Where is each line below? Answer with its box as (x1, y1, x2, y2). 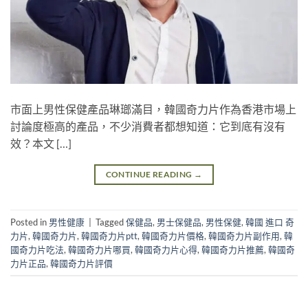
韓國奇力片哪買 (68, 243, 131, 255)
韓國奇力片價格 (142, 230, 204, 241)
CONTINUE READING (105, 169, 194, 180)
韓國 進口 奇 (245, 216, 294, 228)
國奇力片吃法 (10, 243, 64, 255)
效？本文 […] (10, 137, 71, 151)
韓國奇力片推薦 (201, 243, 264, 255)
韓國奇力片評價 (50, 257, 113, 269)
